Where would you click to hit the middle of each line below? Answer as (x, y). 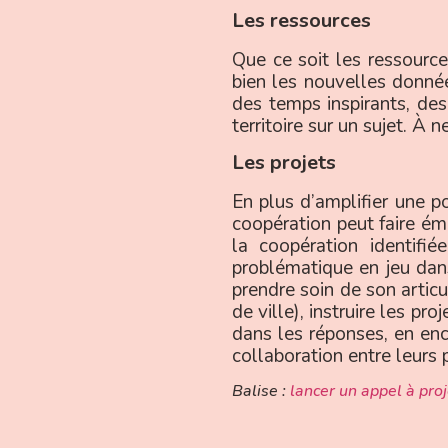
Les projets (286, 163)
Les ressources (304, 20)
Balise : (261, 390)
